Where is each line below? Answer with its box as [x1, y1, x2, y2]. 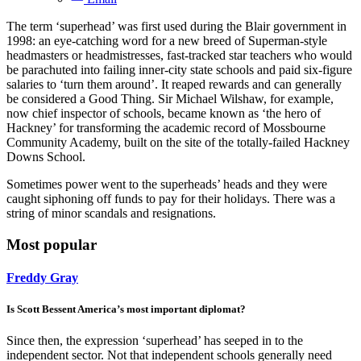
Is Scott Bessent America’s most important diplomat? [6, 303, 246, 316]
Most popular [6, 235, 97, 253]
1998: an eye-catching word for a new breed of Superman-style [6, 33, 327, 48]
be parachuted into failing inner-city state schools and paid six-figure [6, 62, 352, 77]
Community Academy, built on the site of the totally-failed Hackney [6, 135, 350, 149]
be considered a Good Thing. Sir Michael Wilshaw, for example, [6, 91, 334, 106]
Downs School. [6, 149, 85, 164]
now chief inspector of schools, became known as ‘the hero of [6, 106, 321, 120]
